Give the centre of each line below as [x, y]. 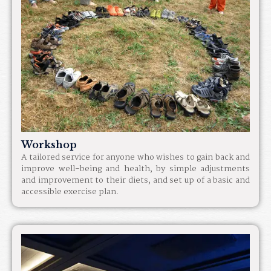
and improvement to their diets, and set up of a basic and [135, 181]
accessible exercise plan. [70, 192]
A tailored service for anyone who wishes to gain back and [135, 158]
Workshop [49, 145]
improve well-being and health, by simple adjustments [135, 169]
